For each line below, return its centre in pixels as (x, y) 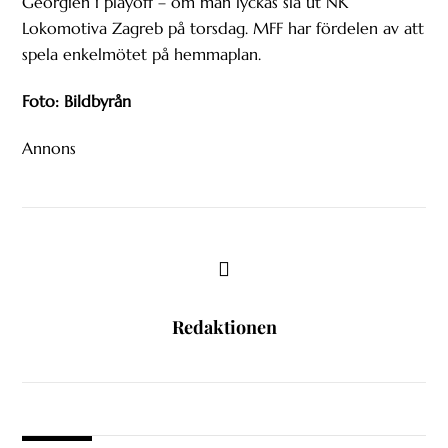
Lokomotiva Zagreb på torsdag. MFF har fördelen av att (223, 28)
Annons (49, 147)
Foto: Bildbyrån (77, 101)
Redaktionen (224, 326)
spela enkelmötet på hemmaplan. (142, 54)
